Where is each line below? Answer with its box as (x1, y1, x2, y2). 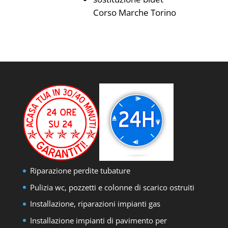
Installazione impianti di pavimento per (30, 215, 167, 225)
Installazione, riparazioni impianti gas (30, 198, 160, 209)
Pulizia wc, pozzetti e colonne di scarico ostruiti (30, 182, 194, 192)
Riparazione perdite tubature (30, 165, 130, 176)
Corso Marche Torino (93, 7, 176, 18)
